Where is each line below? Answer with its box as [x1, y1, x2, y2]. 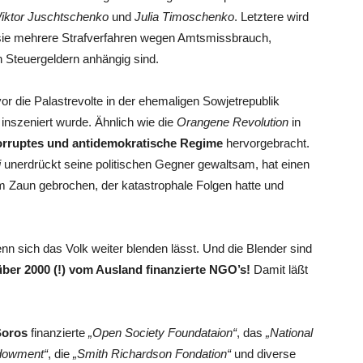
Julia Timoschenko [135, 10, 234, 23]
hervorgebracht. [223, 136, 310, 150]
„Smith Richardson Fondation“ [73, 347, 231, 361]
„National [266, 326, 313, 340]
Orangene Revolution [177, 115, 288, 129]
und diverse [231, 347, 296, 361]
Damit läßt [250, 263, 308, 276]
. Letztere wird [234, 10, 309, 23]
